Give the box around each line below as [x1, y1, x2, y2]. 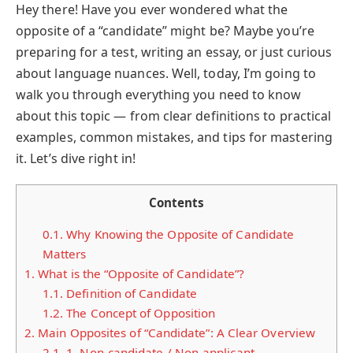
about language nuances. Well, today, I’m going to [16, 65, 316, 82]
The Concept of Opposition [63, 305, 216, 321]
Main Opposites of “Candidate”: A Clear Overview [35, 325, 316, 341]
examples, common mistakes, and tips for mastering [16, 128, 333, 146]
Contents [148, 195, 205, 211]
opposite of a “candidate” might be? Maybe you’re [16, 22, 314, 39]
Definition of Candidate [63, 285, 198, 302]
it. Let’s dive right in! [16, 150, 136, 167]
